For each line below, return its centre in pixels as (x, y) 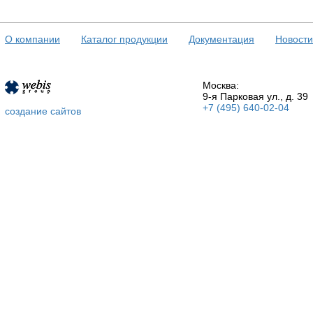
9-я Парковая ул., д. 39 (255, 96)
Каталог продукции (124, 39)
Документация (221, 39)
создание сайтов (43, 111)
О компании (32, 39)
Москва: (221, 85)
